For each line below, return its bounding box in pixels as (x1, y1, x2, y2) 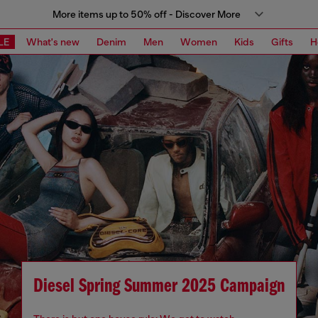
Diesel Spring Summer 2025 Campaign (33, 277, 285, 297)
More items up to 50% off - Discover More (52, 9, 241, 20)
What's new (26, 35, 79, 48)
